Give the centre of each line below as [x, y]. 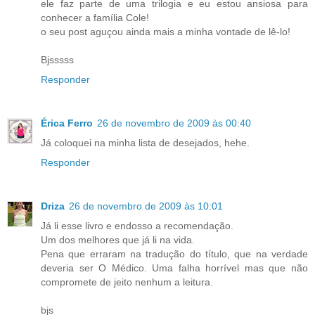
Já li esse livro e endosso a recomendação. [137, 225]
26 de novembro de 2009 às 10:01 [146, 206]
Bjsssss [57, 59]
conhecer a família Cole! [95, 17]
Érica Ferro [67, 123]
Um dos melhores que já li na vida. [118, 239]
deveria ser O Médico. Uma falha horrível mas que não [174, 268]
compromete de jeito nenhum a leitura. [127, 282]
